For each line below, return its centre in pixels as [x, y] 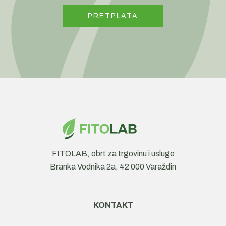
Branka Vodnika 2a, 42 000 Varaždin [113, 167]
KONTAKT [113, 205]
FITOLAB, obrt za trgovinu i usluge [113, 154]
